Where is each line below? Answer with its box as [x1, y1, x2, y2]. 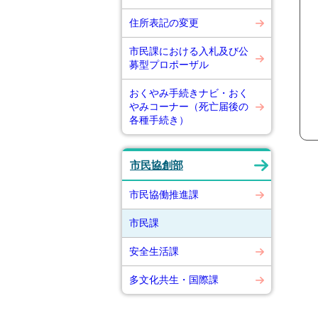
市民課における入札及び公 [129, 45, 248, 57]
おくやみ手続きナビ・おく [129, 87, 248, 99]
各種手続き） [129, 114, 189, 126]
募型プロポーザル [129, 59, 209, 70]
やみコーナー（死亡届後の [129, 101, 248, 112]
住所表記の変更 [129, 17, 199, 28]
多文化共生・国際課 [129, 274, 219, 285]
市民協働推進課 [129, 189, 199, 200]
